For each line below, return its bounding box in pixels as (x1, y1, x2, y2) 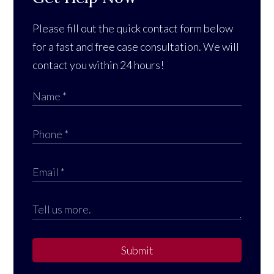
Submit (120, 243, 154, 257)
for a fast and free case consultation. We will (32, 40, 240, 54)
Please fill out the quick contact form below (32, 21, 234, 35)
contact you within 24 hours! (32, 58, 165, 72)
